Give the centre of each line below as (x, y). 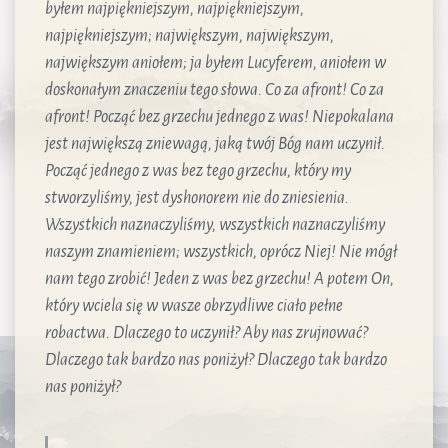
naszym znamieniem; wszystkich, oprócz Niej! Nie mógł (221, 251)
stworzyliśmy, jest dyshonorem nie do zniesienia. (197, 197)
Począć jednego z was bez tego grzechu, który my (198, 170)
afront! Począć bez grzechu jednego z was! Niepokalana (219, 116)
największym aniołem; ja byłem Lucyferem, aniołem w (215, 62)
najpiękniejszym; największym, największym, (189, 35)
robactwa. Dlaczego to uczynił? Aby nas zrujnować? (206, 332)
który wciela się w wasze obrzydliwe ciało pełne (194, 305)
